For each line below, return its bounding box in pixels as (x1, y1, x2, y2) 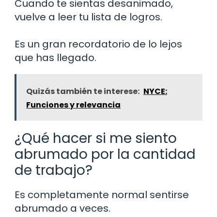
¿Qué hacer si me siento (15, 128, 177, 148)
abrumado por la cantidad (15, 144, 196, 164)
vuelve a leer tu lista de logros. (15, 10, 162, 24)
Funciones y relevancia (26, 99, 121, 110)
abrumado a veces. (15, 201, 110, 215)
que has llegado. (15, 50, 96, 64)
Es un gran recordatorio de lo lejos (15, 37, 182, 51)
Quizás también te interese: (26, 85, 139, 97)
